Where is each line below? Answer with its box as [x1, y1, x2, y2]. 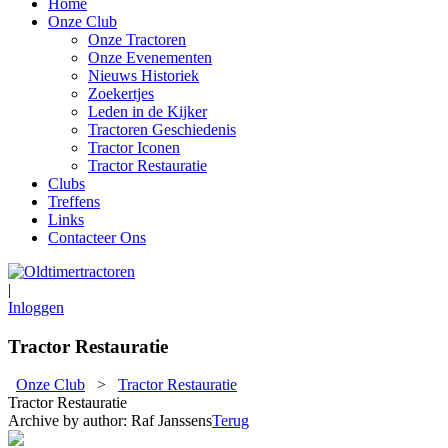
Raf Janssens [131, 412, 212, 430]
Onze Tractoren [88, 31, 186, 48]
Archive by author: [8, 412, 131, 430]
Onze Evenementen [88, 49, 212, 66]
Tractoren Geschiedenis [88, 121, 236, 138]
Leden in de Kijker [88, 103, 207, 120]
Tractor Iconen [88, 139, 180, 156]
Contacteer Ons [48, 229, 146, 246]
